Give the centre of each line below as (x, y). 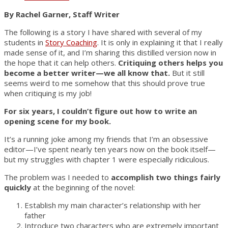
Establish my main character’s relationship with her (113, 205)
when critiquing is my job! (48, 93)
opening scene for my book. (58, 121)
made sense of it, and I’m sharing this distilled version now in (110, 52)
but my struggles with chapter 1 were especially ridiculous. (107, 159)
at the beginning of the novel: (83, 187)
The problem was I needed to (58, 177)
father (35, 215)
